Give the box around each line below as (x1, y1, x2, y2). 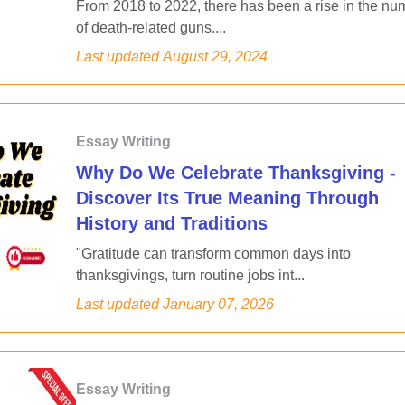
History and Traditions (76, 213, 268, 233)
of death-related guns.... (76, 20, 226, 35)
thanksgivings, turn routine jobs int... (76, 268, 305, 283)
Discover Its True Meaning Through (76, 188, 379, 208)
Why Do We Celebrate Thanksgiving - (76, 163, 396, 183)
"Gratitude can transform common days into (76, 246, 351, 261)
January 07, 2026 (163, 297, 274, 312)
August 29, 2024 (163, 49, 268, 64)
